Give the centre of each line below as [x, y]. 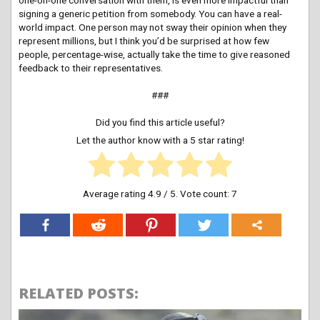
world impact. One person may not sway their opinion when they [152, 27]
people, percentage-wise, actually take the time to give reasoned [154, 54]
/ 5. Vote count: [196, 193]
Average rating [115, 193]
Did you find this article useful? [160, 122]
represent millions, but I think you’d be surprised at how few [144, 40]
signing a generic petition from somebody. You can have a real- [150, 13]
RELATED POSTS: [79, 293]
